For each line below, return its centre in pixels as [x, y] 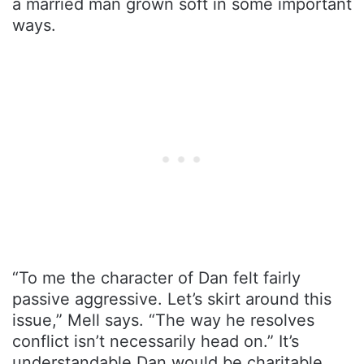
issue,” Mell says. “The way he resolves [163, 320]
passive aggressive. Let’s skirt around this [172, 299]
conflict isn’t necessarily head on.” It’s [156, 341]
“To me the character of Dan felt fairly [156, 277]
